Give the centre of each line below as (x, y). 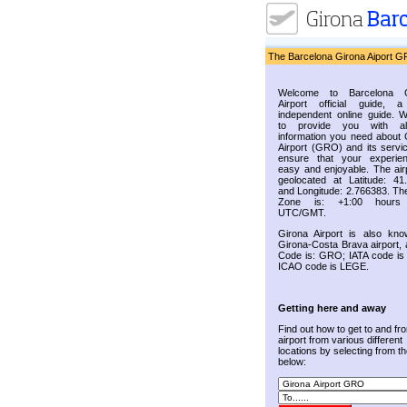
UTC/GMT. (302, 213)
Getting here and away (332, 308)
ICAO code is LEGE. (323, 266)
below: (292, 362)
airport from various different (340, 340)
